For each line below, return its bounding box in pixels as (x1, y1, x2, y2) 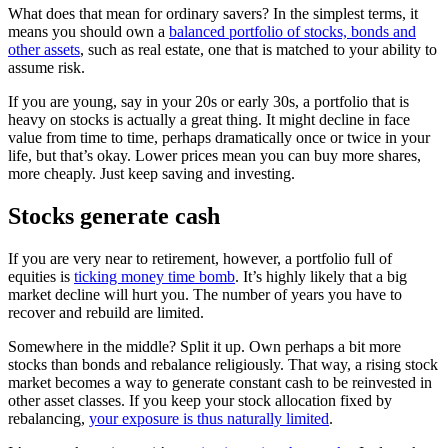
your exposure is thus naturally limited (89, 409, 329, 427)
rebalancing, (8, 409, 89, 427)
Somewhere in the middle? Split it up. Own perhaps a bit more (8, 337, 401, 355)
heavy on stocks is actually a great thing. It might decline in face (8, 110, 410, 128)
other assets (8, 40, 80, 58)
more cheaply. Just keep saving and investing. (8, 164, 295, 182)
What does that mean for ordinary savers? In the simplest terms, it (8, 4, 418, 22)
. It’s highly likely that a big (235, 267, 407, 285)
